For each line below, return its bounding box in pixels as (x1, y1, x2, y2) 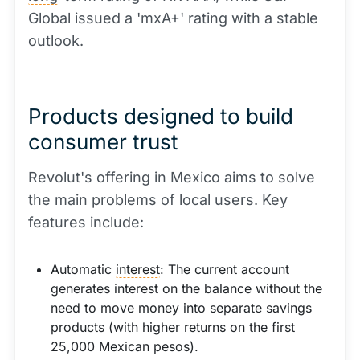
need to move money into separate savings (51, 300, 312, 316)
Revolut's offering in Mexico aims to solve (28, 169, 315, 186)
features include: (28, 214, 144, 231)
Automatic (51, 261, 116, 277)
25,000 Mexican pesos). (51, 338, 198, 354)
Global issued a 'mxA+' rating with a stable (28, 10, 318, 27)
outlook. (28, 32, 84, 49)
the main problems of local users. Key (28, 191, 288, 208)
